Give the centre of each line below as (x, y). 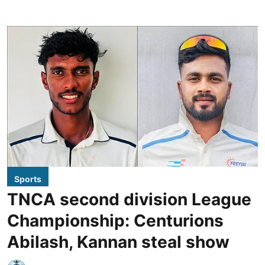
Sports (28, 179)
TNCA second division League (129, 200)
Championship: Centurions (115, 221)
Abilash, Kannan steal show (118, 242)
